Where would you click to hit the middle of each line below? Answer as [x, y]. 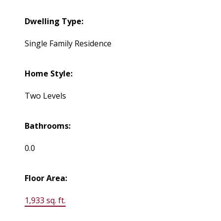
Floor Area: [46, 178]
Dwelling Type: [54, 21]
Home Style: [49, 74]
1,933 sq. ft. [45, 201]
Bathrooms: [48, 126]
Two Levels [46, 96]
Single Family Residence [68, 44]
